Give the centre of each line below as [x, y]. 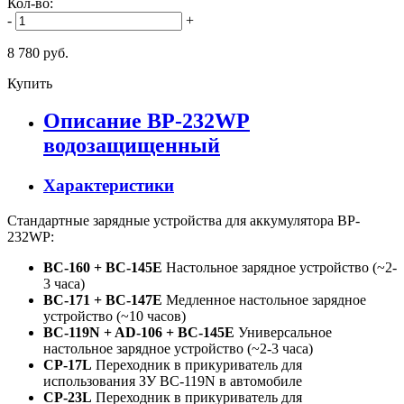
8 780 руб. [38, 52]
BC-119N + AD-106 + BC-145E [139, 333]
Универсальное [283, 333]
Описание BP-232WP [147, 121]
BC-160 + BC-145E [103, 268]
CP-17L [68, 365]
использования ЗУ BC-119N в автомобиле [173, 381]
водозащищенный [132, 146]
